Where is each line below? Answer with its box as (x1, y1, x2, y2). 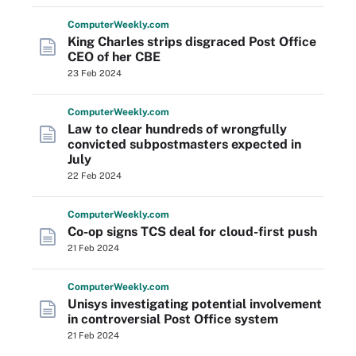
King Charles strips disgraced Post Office (68, 34, 316, 49)
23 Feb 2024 (68, 68, 122, 78)
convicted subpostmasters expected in (68, 137, 301, 152)
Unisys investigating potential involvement (68, 296, 322, 311)
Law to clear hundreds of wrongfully (68, 122, 287, 137)
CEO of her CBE (68, 49, 161, 64)
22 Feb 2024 (68, 171, 122, 180)
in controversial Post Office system (68, 311, 278, 327)
